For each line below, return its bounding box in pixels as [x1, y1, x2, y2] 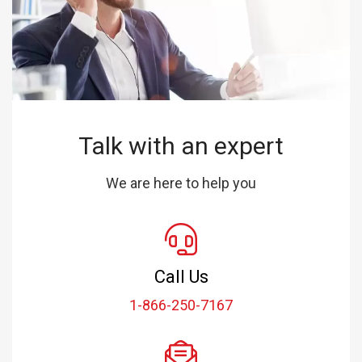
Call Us [154, 266, 208, 287]
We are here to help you [106, 174, 256, 192]
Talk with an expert [78, 131, 284, 160]
